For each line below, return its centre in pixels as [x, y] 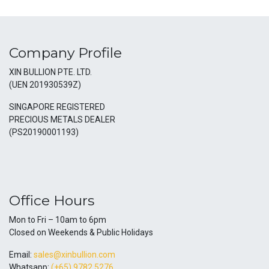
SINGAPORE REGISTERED [57, 107]
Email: [21, 255]
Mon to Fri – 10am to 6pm [58, 220]
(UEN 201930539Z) [45, 85]
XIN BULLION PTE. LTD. [50, 72]
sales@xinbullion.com [74, 255]
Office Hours [52, 201]
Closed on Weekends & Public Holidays [81, 232]
